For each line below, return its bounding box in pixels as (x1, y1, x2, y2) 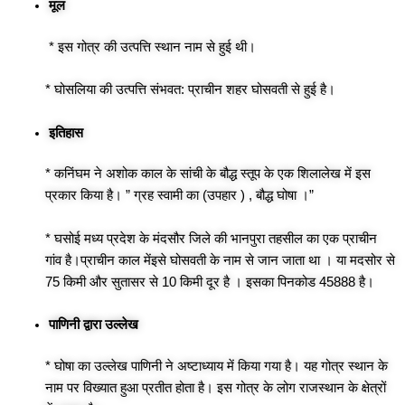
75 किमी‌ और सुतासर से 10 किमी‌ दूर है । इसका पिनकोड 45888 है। (45, 274, 378, 289)
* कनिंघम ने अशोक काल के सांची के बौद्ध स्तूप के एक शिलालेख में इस (45, 166, 371, 182)
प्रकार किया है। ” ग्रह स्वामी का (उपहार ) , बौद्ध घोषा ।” (45, 188, 314, 203)
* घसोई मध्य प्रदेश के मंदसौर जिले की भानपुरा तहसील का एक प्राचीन (45, 231, 377, 246)
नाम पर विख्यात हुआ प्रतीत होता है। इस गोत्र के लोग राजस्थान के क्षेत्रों (45, 380, 386, 395)
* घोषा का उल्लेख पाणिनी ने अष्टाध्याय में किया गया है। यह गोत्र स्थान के (45, 358, 388, 373)
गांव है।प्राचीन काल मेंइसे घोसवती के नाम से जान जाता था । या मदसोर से (45, 252, 395, 268)
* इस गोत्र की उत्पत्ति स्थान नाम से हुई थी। (49, 39, 256, 54)
